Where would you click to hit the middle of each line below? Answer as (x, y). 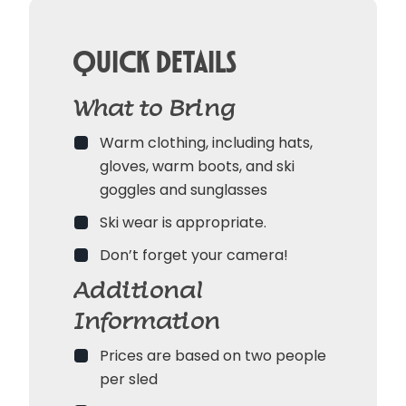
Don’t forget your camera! (194, 255)
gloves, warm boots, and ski (197, 166)
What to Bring (153, 109)
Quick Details (155, 61)
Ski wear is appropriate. (183, 222)
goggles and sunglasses (184, 190)
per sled (129, 379)
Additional (137, 291)
